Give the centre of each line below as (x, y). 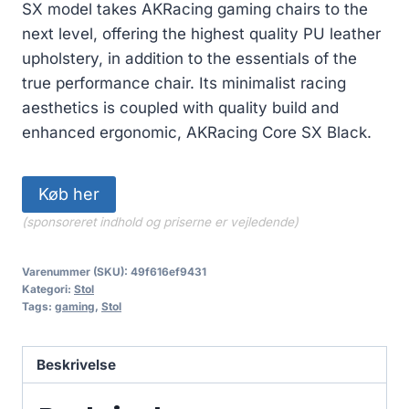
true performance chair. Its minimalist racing (184, 83)
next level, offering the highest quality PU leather (201, 33)
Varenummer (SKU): (76, 271)
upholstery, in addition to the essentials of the (189, 58)
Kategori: (48, 288)
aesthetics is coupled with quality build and (180, 107)
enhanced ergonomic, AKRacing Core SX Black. (197, 132)
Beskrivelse (77, 364)
